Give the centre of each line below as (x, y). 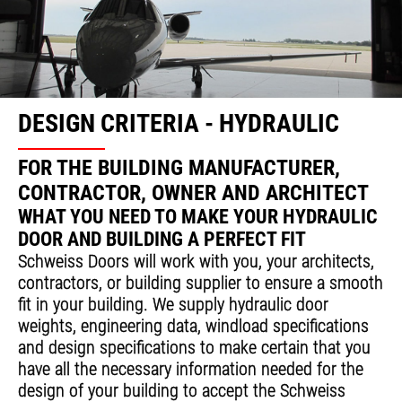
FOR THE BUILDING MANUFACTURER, (179, 168)
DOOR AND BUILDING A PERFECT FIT (162, 240)
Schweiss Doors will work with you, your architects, (196, 262)
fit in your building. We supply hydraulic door (173, 305)
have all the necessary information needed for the (191, 369)
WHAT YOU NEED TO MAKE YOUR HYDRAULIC (198, 217)
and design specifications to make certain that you (194, 348)
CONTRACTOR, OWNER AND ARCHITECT (193, 193)
